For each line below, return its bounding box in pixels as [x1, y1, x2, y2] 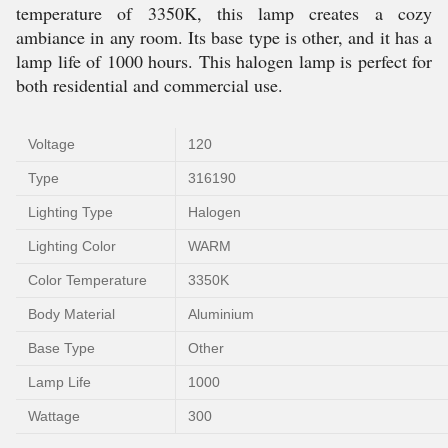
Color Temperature [28, 272, 147, 288]
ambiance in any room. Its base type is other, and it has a [16, 25, 432, 49]
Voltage [28, 136, 75, 152]
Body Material [28, 306, 115, 322]
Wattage [28, 408, 80, 424]
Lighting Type [28, 204, 113, 220]
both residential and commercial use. [16, 73, 283, 97]
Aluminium [188, 306, 254, 322]
